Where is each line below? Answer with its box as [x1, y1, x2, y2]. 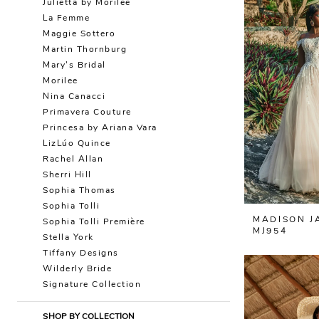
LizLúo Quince [43, 140, 111, 149]
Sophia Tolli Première [43, 218, 145, 227]
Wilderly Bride [43, 265, 112, 274]
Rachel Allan [43, 155, 103, 164]
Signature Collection [43, 281, 141, 290]
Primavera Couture [43, 108, 132, 117]
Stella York [43, 234, 94, 243]
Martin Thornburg [43, 46, 127, 55]
